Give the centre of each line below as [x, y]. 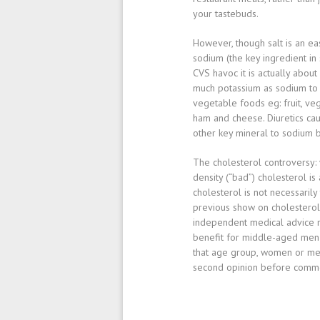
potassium [239, 88]
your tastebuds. [226, 14]
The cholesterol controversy [254, 162]
